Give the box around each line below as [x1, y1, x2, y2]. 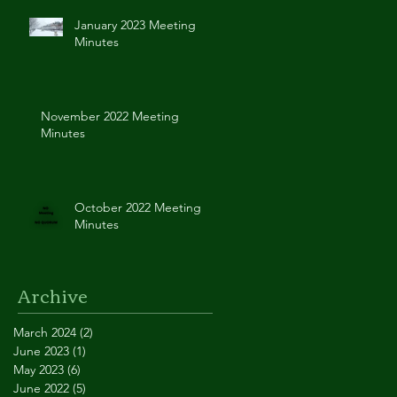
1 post [86, 343, 121, 359]
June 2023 [13, 343, 69, 359]
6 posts [81, 362, 121, 378]
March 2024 [13, 324, 76, 340]
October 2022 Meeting [74, 199, 201, 215]
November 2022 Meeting [41, 108, 179, 124]
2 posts [93, 324, 133, 340]
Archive [18, 278, 88, 311]
